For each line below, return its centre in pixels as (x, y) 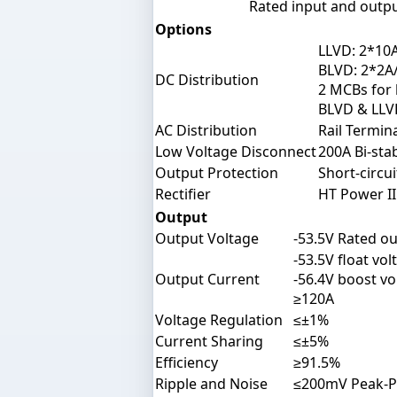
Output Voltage (207, 238)
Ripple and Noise (211, 383)
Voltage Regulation (219, 319)
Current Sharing (209, 341)
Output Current (207, 279)
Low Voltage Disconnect (236, 151)
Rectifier (183, 194)
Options (183, 29)
